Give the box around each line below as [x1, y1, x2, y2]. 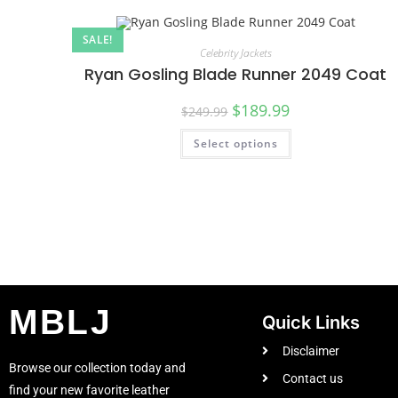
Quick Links [262, 311, 360, 333]
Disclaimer [282, 343, 339, 358]
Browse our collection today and [9, 360, 186, 375]
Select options [193, 136, 278, 152]
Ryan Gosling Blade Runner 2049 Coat [84, 63, 387, 86]
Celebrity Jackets [199, 45, 272, 61]
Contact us [282, 370, 343, 386]
